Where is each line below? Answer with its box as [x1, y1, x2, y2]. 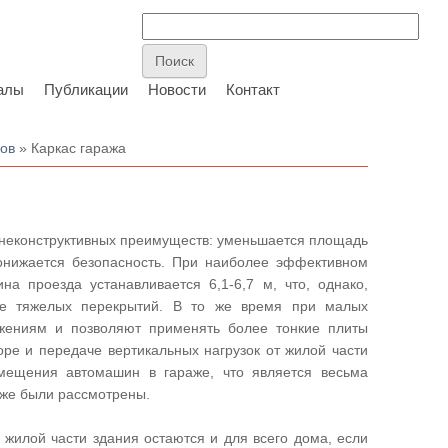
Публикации [44, 81, 128, 98]
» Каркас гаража [15, 140, 127, 156]
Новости [148, 81, 206, 98]
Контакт [226, 81, 280, 98]
